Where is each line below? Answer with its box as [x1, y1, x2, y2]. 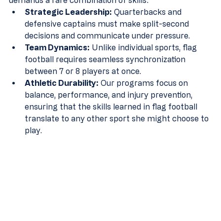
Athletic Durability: [25, 78, 99, 88]
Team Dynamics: [25, 43, 90, 52]
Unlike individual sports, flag [90, 43, 199, 52]
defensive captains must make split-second [25, 19, 191, 29]
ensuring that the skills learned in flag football [25, 102, 199, 111]
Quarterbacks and [112, 7, 184, 17]
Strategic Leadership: [25, 7, 112, 17]
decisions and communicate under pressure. [25, 31, 190, 40]
